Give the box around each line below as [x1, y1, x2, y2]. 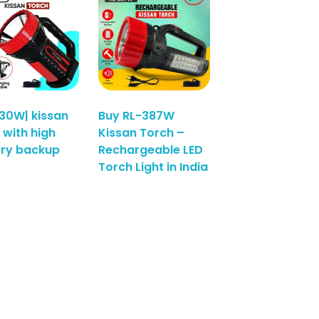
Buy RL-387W [98, 107, 175, 124]
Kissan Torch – [98, 124, 185, 141]
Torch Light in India [98, 158, 209, 175]
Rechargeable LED [98, 141, 204, 158]
